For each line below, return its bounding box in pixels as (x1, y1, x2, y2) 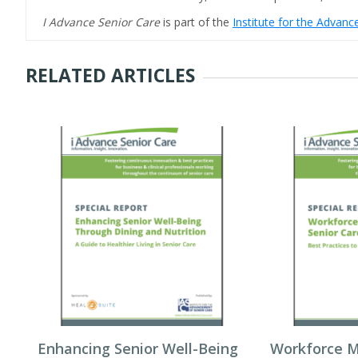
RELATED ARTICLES (26, 62, 195, 88)
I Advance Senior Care (42, 14, 163, 30)
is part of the (163, 14, 233, 30)
